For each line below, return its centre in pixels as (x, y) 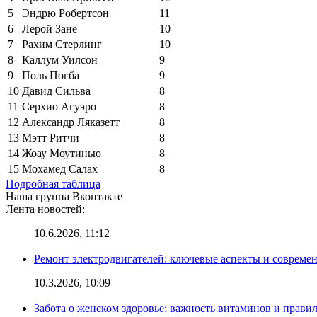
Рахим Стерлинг (62, 44)
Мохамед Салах (60, 168)
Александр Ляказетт (71, 122)
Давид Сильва (56, 91)
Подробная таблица (53, 183)
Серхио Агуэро (59, 106)
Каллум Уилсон (60, 59)
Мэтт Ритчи (51, 137)
